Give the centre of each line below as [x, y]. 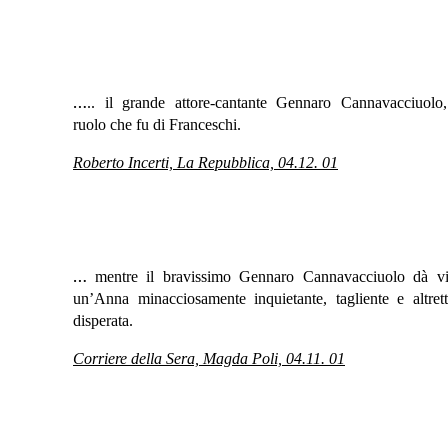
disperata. [103, 321]
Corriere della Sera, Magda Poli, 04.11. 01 [209, 359]
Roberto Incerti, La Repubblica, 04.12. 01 [205, 163]
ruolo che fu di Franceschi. [157, 125]
